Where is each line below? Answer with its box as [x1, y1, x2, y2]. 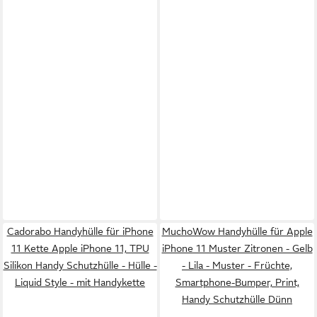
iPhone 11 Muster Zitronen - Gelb [161, 243, 313, 254]
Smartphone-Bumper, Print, [175, 277, 299, 288]
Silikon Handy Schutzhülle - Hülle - [3, 260, 157, 271]
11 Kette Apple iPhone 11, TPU [11, 243, 149, 254]
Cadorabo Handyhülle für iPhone [6, 226, 154, 237]
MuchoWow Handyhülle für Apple [161, 226, 313, 237]
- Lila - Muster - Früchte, [182, 260, 292, 271]
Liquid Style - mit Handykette [15, 277, 145, 288]
